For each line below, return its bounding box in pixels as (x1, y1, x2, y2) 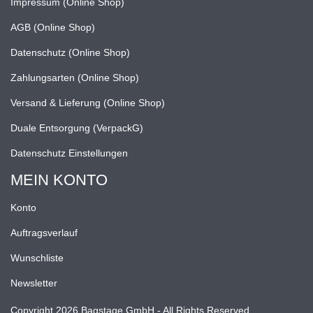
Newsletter (10, 277, 57, 289)
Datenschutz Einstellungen (10, 147, 128, 159)
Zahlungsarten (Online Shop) (10, 71, 139, 83)
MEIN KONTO (10, 170, 108, 189)
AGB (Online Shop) (10, 21, 95, 33)
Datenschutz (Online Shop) (10, 46, 130, 58)
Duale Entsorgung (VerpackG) (10, 122, 143, 133)
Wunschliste (10, 252, 64, 263)
